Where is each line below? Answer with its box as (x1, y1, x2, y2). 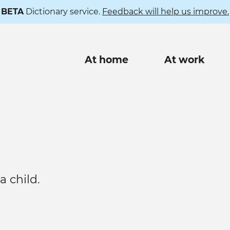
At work (164, 54, 205, 66)
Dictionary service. (24, 7, 102, 16)
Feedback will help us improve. (102, 7, 229, 16)
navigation (67, 66, 146, 84)
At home (85, 54, 128, 66)
